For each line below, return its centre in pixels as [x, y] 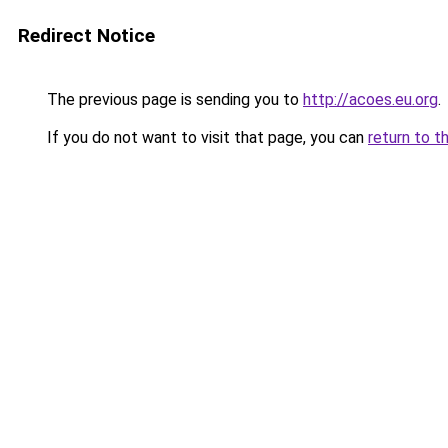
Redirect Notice [86, 35]
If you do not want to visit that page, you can [205, 137]
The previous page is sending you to [173, 99]
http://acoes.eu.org [370, 99]
